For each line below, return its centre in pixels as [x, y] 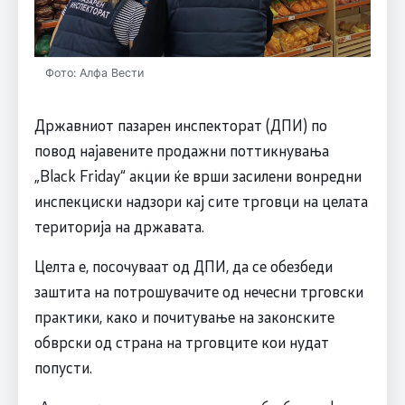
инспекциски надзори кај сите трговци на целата [201, 201]
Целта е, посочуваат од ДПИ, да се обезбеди [183, 266]
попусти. [63, 367]
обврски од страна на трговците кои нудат [181, 342]
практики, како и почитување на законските [184, 317]
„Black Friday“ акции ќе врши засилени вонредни [198, 176]
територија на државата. [119, 226]
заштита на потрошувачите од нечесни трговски [198, 292]
